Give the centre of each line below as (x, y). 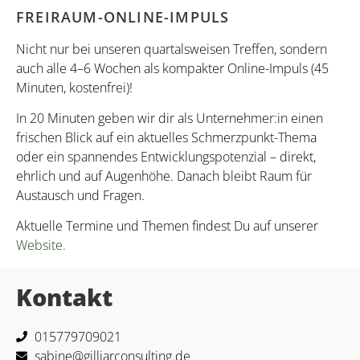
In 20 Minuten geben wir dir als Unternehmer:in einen (170, 119)
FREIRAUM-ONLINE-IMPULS (123, 16)
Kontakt (64, 297)
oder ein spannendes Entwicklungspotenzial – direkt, (166, 157)
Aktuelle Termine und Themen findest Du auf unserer (167, 226)
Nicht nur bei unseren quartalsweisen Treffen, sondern (172, 49)
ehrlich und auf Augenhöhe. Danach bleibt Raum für (164, 176)
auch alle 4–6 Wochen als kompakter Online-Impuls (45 (172, 68)
